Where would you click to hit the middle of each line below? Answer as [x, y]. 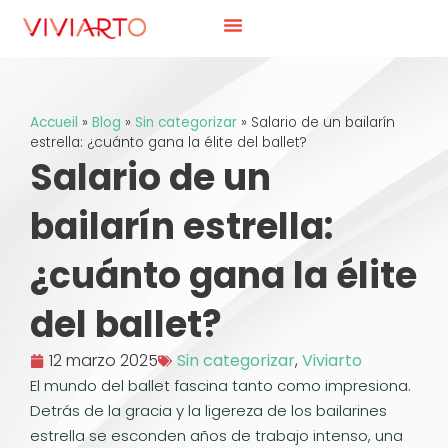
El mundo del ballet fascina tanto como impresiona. [220, 385]
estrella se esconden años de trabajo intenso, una [216, 435]
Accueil [54, 122]
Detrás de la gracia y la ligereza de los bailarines [208, 410]
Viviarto [332, 360]
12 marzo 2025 [103, 360]
